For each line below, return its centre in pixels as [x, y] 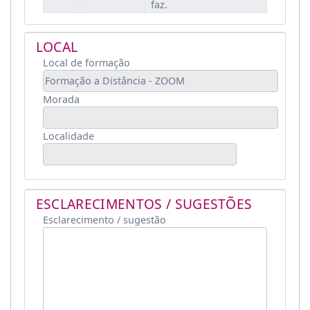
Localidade [68, 136]
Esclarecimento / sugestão [104, 220]
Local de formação [86, 62]
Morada [61, 99]
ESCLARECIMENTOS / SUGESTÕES [144, 204]
